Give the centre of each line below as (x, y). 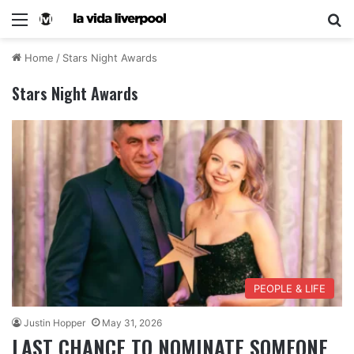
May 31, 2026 (132, 322)
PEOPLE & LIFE (290, 288)
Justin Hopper (55, 322)
